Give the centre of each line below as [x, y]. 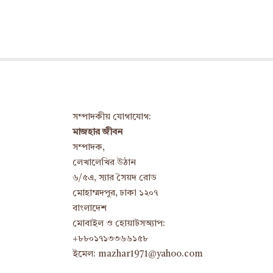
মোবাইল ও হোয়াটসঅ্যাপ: [119, 224]
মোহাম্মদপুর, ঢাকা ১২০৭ [115, 193]
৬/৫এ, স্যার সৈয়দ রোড [115, 178]
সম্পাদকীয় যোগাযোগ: [112, 117]
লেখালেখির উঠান [104, 163]
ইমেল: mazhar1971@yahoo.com [138, 254]
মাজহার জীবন [97, 132]
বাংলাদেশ [90, 208]
